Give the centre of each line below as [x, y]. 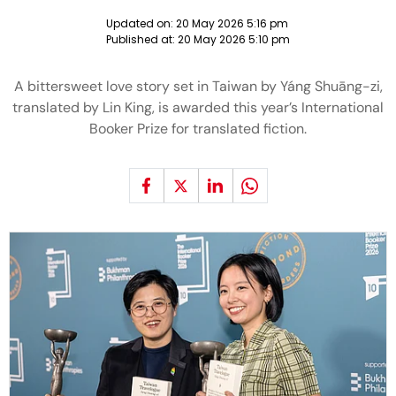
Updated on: [141, 23]
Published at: [142, 39]
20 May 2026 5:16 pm [232, 23]
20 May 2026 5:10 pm [234, 39]
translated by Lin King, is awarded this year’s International [198, 107]
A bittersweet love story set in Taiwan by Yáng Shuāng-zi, [198, 86]
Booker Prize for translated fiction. [198, 129]
